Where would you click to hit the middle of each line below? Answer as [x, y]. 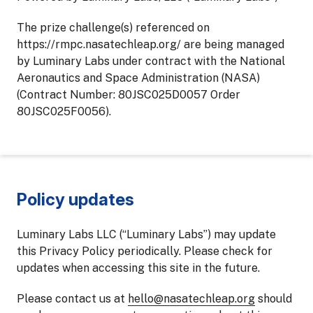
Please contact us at [72, 299]
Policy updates [75, 199]
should [274, 299]
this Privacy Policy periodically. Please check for [145, 251]
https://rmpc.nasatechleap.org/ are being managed [151, 44]
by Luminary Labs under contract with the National [151, 61]
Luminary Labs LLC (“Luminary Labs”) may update [146, 234]
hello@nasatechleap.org [191, 299]
